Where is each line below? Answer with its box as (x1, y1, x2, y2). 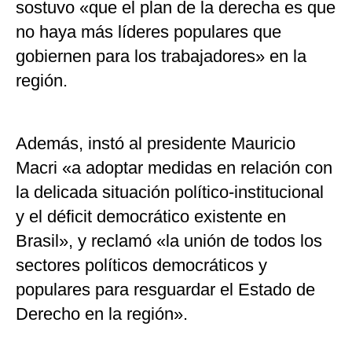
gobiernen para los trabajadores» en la (16, 46, 306, 66)
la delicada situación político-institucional (16, 181, 324, 202)
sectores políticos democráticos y (16, 255, 267, 275)
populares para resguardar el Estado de (16, 279, 315, 299)
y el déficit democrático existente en (16, 206, 286, 226)
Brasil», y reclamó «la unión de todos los (16, 230, 322, 251)
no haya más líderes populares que (16, 21, 281, 42)
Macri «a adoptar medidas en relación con (16, 157, 332, 178)
